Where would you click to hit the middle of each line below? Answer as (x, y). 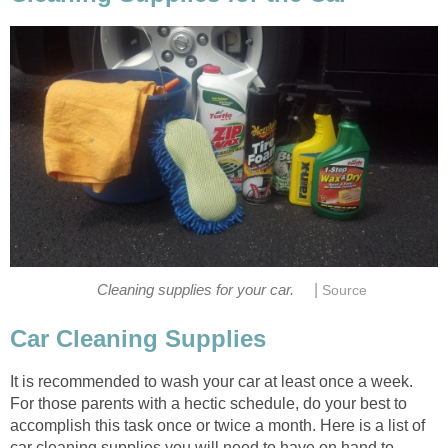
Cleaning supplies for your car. (195, 290)
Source (345, 291)
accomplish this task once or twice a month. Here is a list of (217, 425)
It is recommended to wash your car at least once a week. (211, 381)
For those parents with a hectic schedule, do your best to (208, 403)
